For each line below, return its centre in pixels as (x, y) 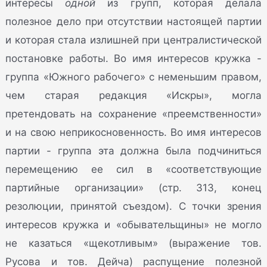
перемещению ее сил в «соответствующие (133, 170)
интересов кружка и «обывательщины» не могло (133, 225)
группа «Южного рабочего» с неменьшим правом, (133, 77)
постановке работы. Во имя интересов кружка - (133, 59)
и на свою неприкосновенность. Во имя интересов (133, 133)
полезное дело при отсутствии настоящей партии (133, 22)
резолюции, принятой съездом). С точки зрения (133, 207)
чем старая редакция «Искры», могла (133, 96)
